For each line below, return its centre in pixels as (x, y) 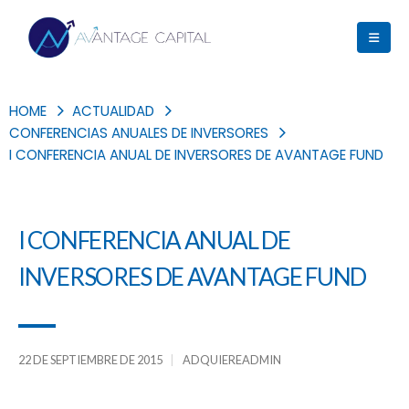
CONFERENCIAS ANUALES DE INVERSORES (139, 132)
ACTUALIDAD (113, 110)
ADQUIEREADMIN (232, 359)
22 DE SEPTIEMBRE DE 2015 (90, 359)
